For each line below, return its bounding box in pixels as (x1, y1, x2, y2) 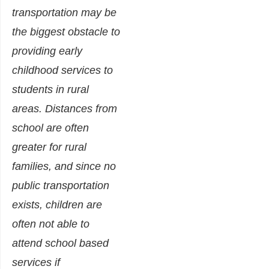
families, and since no (12, 160, 116, 173)
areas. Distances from (12, 103, 117, 115)
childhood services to (12, 64, 113, 77)
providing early (12, 45, 82, 58)
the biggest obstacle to (12, 26, 120, 38)
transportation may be (12, 7, 116, 19)
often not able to (12, 218, 89, 231)
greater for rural (12, 141, 86, 154)
